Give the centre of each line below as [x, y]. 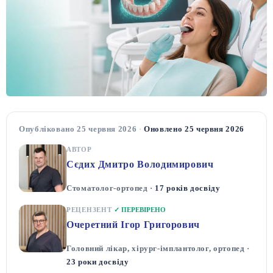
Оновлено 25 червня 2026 [194, 129]
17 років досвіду [188, 188]
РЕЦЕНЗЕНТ [90, 210]
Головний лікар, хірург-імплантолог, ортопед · [158, 248]
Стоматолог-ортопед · [111, 188]
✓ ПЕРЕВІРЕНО [140, 210]
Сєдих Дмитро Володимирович [140, 164]
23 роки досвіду [98, 261]
